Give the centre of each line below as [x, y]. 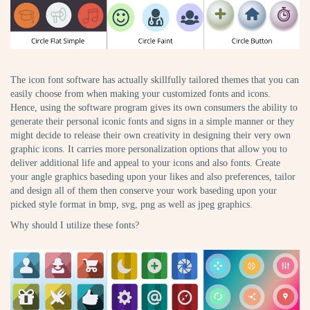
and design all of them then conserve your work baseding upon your [144, 190]
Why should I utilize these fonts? [75, 225]
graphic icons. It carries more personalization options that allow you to [149, 149]
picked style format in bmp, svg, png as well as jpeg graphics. [131, 204]
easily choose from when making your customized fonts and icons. [140, 93]
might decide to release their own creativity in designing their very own [151, 135]
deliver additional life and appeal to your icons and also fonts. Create [145, 163]
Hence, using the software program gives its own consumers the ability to [154, 107]
